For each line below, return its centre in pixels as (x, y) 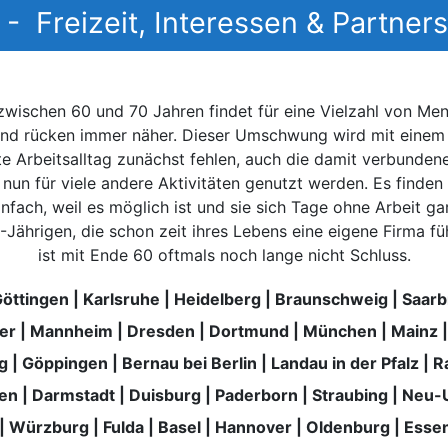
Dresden (160, 330)
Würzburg (49, 426)
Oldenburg (348, 426)
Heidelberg (217, 298)
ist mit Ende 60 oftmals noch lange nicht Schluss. (224, 254)
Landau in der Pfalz (344, 362)
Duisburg (164, 394)
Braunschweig (331, 298)
